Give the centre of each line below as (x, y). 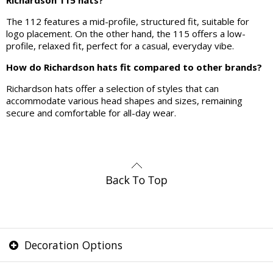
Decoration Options (72, 245)
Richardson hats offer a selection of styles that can (112, 88)
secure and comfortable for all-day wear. (91, 113)
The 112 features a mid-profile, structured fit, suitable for (128, 21)
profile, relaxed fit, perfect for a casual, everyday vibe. (120, 46)
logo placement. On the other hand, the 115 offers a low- (126, 34)
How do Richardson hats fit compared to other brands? (134, 67)
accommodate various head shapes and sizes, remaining (124, 101)
